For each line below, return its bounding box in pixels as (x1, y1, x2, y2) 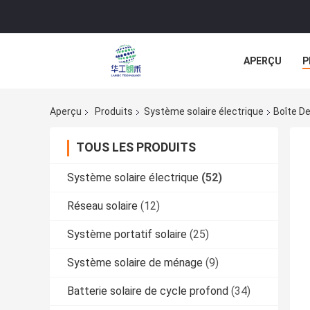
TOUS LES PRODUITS (76, 140, 196, 155)
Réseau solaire (67, 199, 138, 213)
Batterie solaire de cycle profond (67, 284, 228, 298)
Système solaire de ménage (67, 256, 203, 270)
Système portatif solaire (67, 228, 187, 241)
